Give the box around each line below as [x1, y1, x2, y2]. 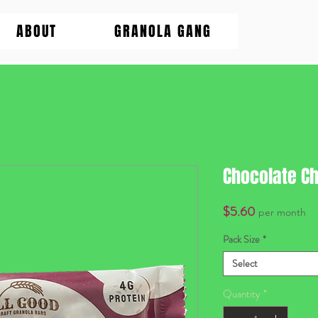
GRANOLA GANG [114, 21, 212, 42]
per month [258, 206, 306, 219]
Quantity [223, 286, 261, 302]
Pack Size [223, 232, 260, 247]
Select [232, 256, 258, 271]
